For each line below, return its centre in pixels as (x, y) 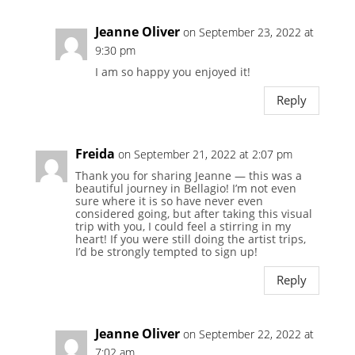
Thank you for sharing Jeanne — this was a (188, 175)
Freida (95, 153)
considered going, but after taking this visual (193, 213)
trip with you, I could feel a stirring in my (183, 226)
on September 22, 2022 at (248, 334)
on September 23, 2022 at (248, 32)
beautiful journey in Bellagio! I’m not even (185, 188)
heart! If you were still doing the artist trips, (190, 239)
